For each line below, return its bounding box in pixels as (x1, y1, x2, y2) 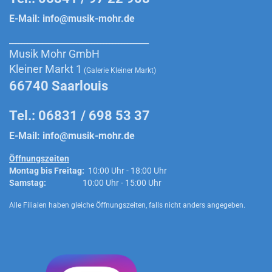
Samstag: (9, 178, 46, 188)
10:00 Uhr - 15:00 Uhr (46, 178, 161, 188)
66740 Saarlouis (9, 78, 108, 93)
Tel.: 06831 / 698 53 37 (9, 108, 150, 123)
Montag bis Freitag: (9, 166, 84, 175)
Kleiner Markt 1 (9, 63, 82, 75)
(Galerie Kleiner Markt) (84, 66, 156, 75)
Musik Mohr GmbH (9, 47, 100, 60)
